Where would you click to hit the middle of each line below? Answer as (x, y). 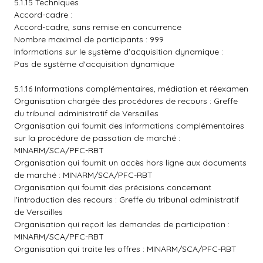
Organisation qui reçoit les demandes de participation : (122, 224)
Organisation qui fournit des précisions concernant (113, 187)
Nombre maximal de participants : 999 (89, 39)
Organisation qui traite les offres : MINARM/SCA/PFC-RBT (125, 249)
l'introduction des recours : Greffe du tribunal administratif (127, 200)
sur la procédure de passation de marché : (97, 138)
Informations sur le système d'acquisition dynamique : (119, 52)
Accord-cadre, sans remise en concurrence (98, 27)
